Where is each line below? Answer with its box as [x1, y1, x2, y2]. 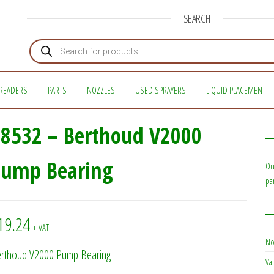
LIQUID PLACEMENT [206, 84, 265, 96]
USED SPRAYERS [135, 84, 186, 96]
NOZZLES [86, 84, 115, 96]
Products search [29, 37, 79, 47]
